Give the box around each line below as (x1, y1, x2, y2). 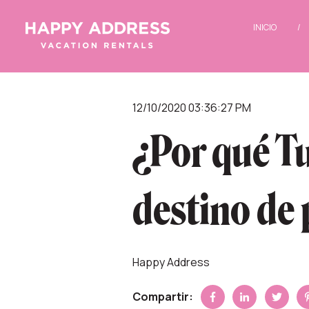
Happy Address (132, 254, 210, 270)
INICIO (253, 21, 277, 33)
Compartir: (132, 289, 193, 305)
